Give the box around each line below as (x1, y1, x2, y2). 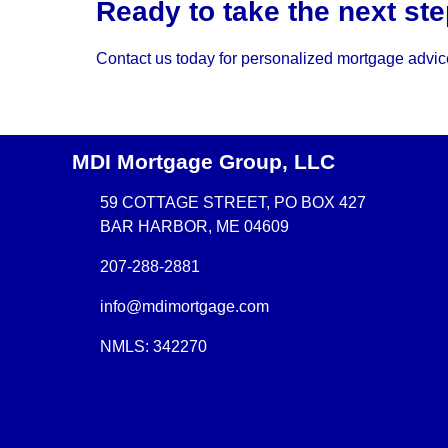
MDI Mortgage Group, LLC (72, 150, 335, 174)
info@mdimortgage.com (100, 298, 269, 316)
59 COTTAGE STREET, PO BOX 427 (100, 194, 366, 212)
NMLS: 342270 (100, 338, 207, 356)
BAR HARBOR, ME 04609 (100, 218, 289, 236)
